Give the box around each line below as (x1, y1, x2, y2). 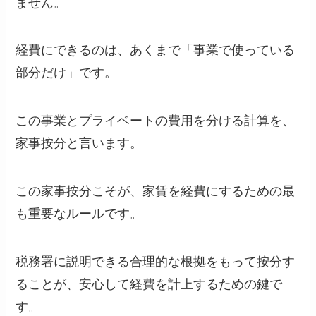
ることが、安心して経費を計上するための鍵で (16, 276, 283, 291)
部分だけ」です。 (16, 66, 118, 80)
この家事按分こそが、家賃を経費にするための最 (16, 184, 296, 199)
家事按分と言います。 (16, 136, 143, 151)
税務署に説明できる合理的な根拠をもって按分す (16, 254, 296, 269)
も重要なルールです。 (16, 207, 143, 221)
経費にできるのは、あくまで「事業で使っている (16, 43, 296, 58)
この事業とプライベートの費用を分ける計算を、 (16, 114, 296, 128)
